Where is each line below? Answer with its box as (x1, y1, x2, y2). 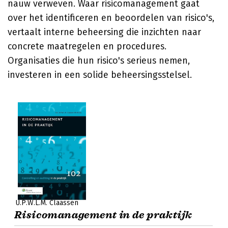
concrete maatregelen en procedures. (8, 41, 166, 52)
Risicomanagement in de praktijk (14, 209, 192, 221)
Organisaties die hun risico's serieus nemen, (8, 55, 190, 66)
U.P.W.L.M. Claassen (15, 198, 78, 207)
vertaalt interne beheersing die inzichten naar (8, 26, 201, 38)
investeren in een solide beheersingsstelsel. (8, 69, 192, 80)
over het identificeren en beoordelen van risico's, (8, 12, 214, 23)
